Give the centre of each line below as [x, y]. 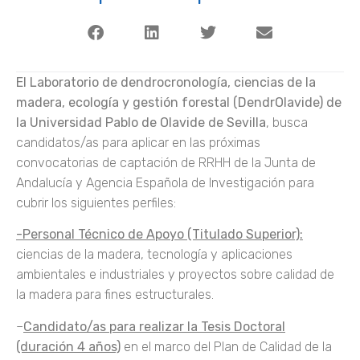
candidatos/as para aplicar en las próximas [138, 142]
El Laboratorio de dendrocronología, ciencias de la [166, 82]
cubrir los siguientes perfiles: [96, 202]
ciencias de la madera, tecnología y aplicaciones [154, 255]
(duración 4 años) [68, 346]
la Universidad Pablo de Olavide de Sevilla [141, 122]
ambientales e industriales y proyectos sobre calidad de [175, 275]
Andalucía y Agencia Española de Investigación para [165, 182]
